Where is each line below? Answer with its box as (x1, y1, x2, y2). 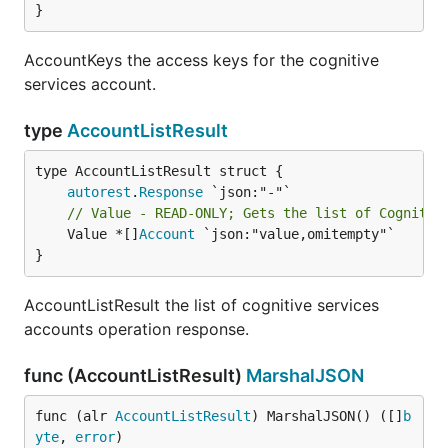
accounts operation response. (24, 319, 249, 339)
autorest (67, 184, 131, 200)
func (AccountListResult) (24, 365, 246, 386)
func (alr (35, 408, 115, 424)
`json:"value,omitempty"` (195, 226, 395, 242)
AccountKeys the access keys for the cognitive (24, 50, 379, 70)
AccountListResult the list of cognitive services (24, 295, 379, 315)
